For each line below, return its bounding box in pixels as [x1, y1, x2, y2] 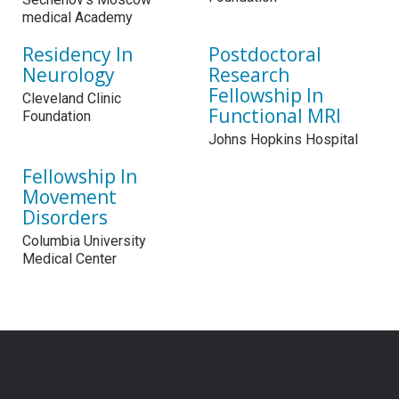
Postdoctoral [208, 41, 322, 67]
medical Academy [22, 8, 133, 26]
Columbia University [22, 232, 146, 249]
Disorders [22, 204, 108, 230]
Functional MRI [208, 102, 341, 128]
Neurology [22, 61, 115, 87]
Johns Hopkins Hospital [208, 130, 358, 148]
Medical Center [22, 249, 117, 267]
